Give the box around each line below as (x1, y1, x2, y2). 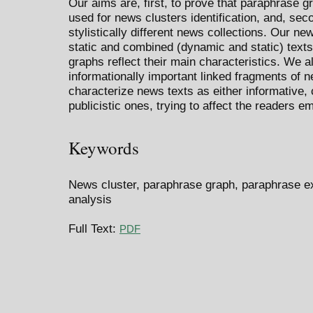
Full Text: (68, 221, 119, 235)
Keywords (68, 136, 139, 160)
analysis (68, 191, 112, 206)
